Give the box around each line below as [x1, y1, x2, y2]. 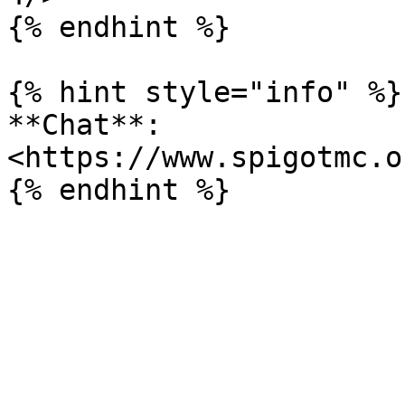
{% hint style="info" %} [7, 76, 402, 108]
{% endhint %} [7, 11, 231, 43]
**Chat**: [7, 108, 162, 141]
